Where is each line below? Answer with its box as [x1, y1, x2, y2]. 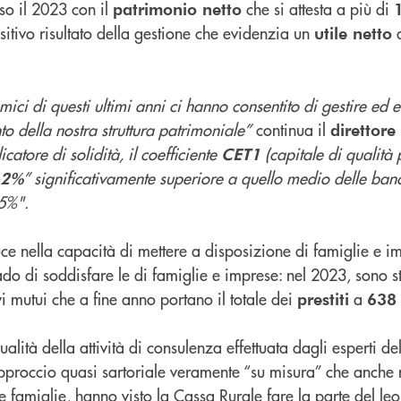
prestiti [297, 287, 349, 309]
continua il [252, 117, 330, 141]
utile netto [314, 21, 392, 43]
